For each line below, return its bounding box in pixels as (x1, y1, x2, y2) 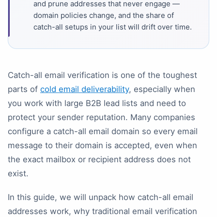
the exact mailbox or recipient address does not (8, 154, 191, 164)
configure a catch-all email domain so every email (8, 126, 198, 136)
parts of (8, 84, 40, 94)
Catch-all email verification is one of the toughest (8, 70, 197, 80)
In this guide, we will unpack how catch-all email (8, 192, 193, 202)
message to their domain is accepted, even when (8, 140, 197, 150)
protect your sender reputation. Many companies (8, 112, 195, 122)
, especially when (129, 84, 195, 94)
